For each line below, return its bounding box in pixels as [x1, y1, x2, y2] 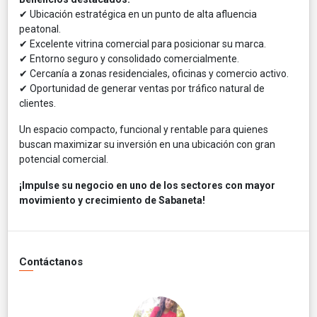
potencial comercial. [19, 153, 108, 165]
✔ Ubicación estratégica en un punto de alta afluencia [19, 8, 257, 20]
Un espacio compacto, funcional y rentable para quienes [19, 123, 268, 135]
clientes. [19, 97, 56, 109]
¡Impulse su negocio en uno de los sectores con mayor [19, 179, 275, 191]
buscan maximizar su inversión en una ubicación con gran [19, 138, 275, 150]
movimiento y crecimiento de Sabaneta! [19, 194, 205, 206]
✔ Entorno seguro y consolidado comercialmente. [19, 52, 239, 64]
